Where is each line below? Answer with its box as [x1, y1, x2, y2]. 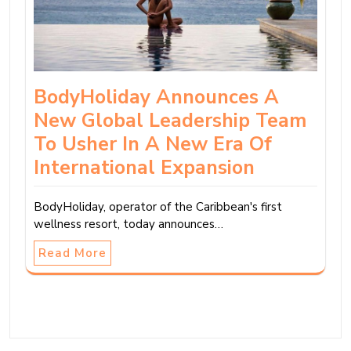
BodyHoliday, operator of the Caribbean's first [34, 199, 282, 215]
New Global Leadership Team [34, 107, 306, 135]
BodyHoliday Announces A [34, 84, 279, 111]
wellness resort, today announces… [34, 216, 223, 233]
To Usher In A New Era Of [34, 131, 272, 158]
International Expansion [34, 154, 255, 182]
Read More [38, 245, 107, 262]
